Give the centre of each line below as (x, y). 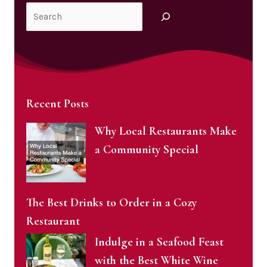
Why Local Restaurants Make (166, 131)
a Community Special (147, 149)
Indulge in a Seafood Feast (159, 242)
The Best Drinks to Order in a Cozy (111, 202)
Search (40, 11)
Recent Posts (57, 103)
